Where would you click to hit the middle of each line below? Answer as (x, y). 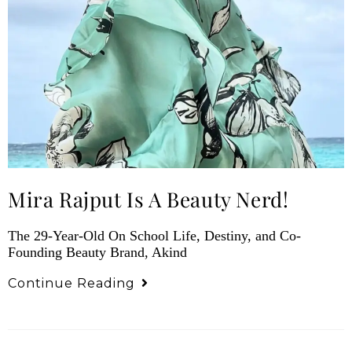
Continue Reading (71, 283)
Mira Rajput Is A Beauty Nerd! (148, 199)
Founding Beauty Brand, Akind (97, 252)
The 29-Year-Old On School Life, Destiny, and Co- (154, 235)
